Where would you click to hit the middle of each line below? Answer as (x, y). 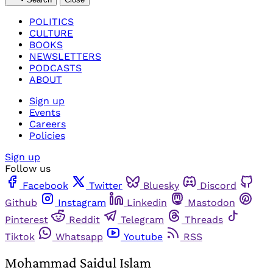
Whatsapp (79, 236)
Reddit (84, 219)
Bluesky (161, 185)
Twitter (106, 185)
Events (45, 112)
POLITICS (51, 21)
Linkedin (147, 202)
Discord (218, 185)
